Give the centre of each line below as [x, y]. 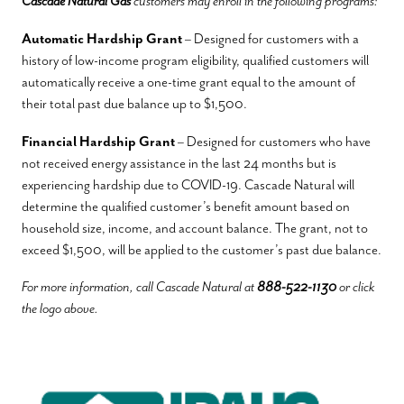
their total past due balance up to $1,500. [134, 103]
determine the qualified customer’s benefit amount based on [186, 206]
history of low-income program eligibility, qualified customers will [195, 60]
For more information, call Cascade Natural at [139, 287]
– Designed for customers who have [273, 141]
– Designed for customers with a [271, 38]
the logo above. [60, 309]
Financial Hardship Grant [98, 141]
